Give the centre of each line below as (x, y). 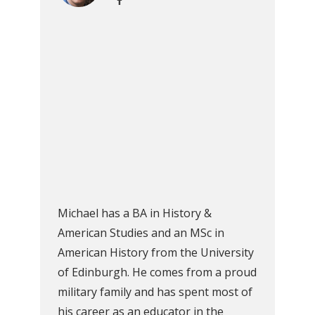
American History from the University (156, 252)
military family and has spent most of (155, 292)
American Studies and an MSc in (141, 233)
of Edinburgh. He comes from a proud (157, 272)
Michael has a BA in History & (135, 213)
